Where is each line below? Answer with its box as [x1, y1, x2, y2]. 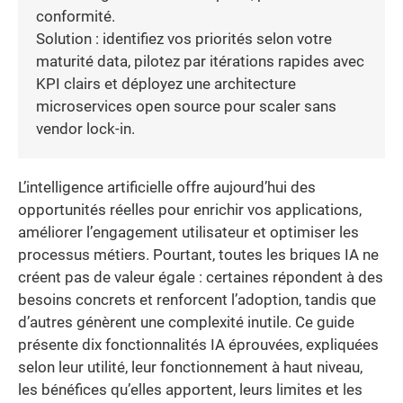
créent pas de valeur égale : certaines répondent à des [18, 268, 383, 286]
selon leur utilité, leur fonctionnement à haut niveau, [18, 358, 363, 376]
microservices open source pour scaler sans [36, 97, 336, 115]
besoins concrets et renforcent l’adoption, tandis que [18, 291, 376, 309]
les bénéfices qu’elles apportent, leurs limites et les [18, 381, 363, 399]
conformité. [36, 7, 115, 25]
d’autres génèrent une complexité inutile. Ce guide [18, 313, 354, 331]
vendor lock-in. [36, 120, 135, 138]
